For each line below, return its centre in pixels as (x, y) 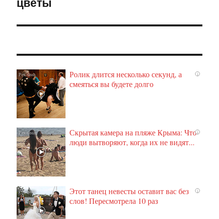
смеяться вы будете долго (112, 84)
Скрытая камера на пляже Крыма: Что (133, 132)
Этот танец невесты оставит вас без (129, 191)
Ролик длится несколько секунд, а (126, 74)
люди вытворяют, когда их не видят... (132, 142)
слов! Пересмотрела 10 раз (114, 200)
